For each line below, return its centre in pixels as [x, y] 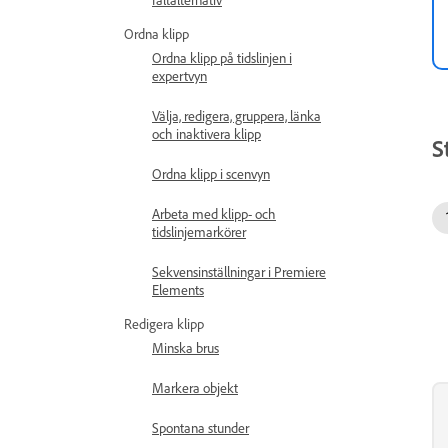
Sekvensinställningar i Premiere [239, 271]
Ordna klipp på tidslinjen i [222, 57]
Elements [178, 289]
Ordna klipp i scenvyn [211, 173]
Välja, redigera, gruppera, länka [236, 115]
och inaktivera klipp [206, 133]
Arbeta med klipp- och [214, 213]
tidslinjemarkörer [199, 231]
